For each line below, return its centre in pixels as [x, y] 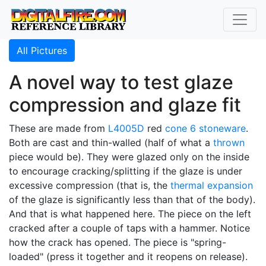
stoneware [222, 128]
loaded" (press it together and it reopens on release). [128, 256]
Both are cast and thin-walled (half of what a [111, 142]
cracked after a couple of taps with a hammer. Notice [129, 228]
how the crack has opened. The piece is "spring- [118, 242]
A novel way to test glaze [121, 82]
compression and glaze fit [125, 105]
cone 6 [180, 128]
